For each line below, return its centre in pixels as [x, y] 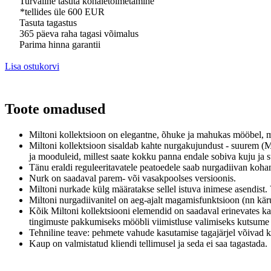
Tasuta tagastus [47, 22]
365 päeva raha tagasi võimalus [78, 33]
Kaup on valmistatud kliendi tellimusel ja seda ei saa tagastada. [148, 243]
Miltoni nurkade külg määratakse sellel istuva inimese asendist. [149, 189]
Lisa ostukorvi [32, 66]
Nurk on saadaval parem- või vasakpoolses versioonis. [132, 178]
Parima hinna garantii [59, 44]
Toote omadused [55, 109]
